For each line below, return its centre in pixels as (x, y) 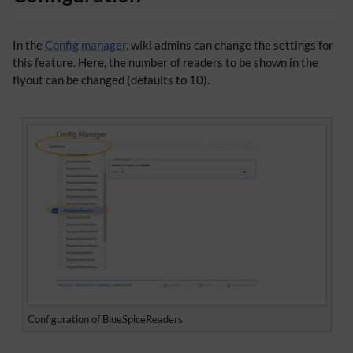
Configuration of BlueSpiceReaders (105, 319)
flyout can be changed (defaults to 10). (111, 79)
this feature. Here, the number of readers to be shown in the (165, 62)
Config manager (85, 45)
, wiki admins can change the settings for (230, 45)
